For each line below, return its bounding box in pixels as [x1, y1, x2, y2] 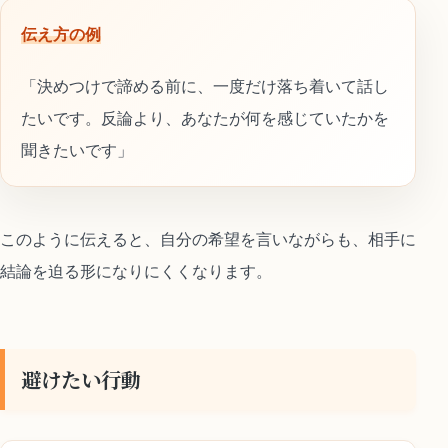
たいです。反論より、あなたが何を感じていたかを [21, 107, 389, 128]
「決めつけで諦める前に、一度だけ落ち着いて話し [21, 75, 389, 96]
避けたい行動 [21, 364, 141, 395]
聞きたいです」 [21, 139, 133, 160]
